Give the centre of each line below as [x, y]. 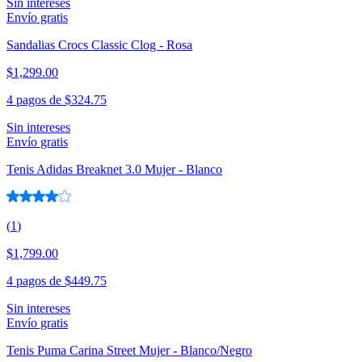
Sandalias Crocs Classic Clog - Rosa [99, 45]
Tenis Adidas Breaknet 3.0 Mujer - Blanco [114, 170]
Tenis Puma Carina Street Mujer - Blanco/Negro [129, 351]
